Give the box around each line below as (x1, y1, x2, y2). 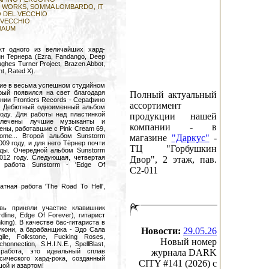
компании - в (130, 122, 217, 132)
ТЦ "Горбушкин (130, 144, 217, 154)
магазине (130, 133, 172, 143)
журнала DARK (151, 247, 217, 258)
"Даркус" (171, 133, 210, 143)
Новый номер (160, 237, 217, 247)
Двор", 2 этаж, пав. (130, 154, 217, 165)
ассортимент (130, 100, 181, 110)
